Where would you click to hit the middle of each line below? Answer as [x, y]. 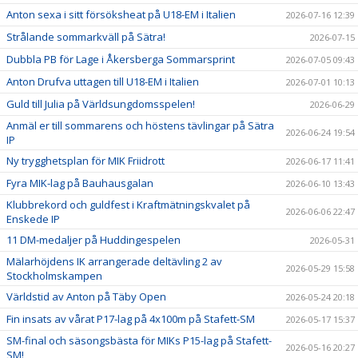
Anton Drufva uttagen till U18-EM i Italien [103, 81]
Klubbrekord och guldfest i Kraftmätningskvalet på [128, 204]
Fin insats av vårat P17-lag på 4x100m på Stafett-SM [131, 318]
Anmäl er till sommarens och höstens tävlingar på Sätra [140, 125]
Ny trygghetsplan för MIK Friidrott [86, 160]
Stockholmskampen [54, 275]
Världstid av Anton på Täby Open [86, 296]
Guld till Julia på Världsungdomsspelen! [101, 103]
